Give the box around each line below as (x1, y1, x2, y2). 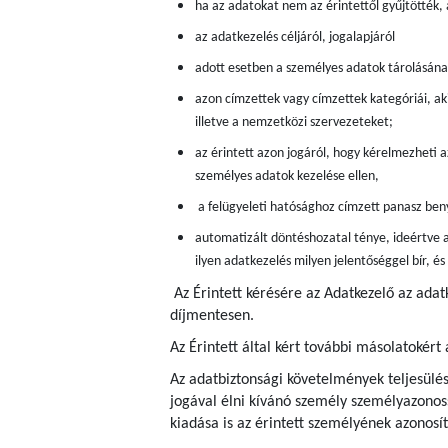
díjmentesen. (169, 308, 254, 325)
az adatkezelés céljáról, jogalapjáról (194, 30, 395, 46)
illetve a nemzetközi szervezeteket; (194, 115, 393, 131)
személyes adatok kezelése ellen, (194, 169, 379, 185)
